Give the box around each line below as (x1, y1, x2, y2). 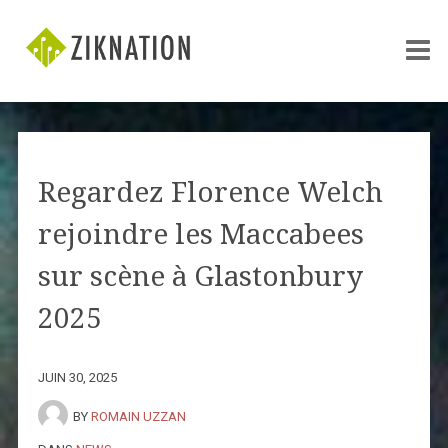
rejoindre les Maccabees (37, 217, 364, 251)
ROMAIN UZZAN (90, 408, 186, 424)
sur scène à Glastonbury (37, 259, 363, 293)
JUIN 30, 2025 (37, 369, 117, 385)
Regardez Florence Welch (37, 175, 383, 209)
